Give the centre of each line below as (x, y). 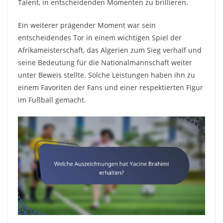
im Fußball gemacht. (52, 100)
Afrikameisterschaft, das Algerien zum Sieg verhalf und (110, 50)
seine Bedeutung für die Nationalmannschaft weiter (105, 63)
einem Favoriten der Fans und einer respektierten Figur (111, 88)
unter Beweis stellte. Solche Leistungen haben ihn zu (107, 75)
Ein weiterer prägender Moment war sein (87, 25)
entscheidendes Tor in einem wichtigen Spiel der (100, 38)
